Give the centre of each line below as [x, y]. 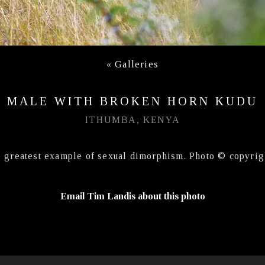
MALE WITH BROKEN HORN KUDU [132, 101]
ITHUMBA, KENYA [132, 119]
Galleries [137, 64]
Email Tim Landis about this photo [132, 196]
